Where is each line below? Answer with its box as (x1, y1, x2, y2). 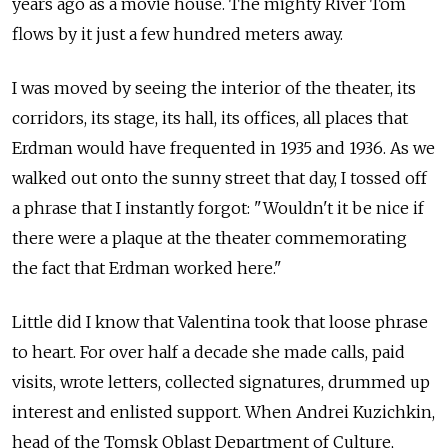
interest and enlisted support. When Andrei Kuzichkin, (12, 401, 435, 422)
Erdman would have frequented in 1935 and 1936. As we (12, 137, 435, 158)
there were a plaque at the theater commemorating (12, 227, 407, 248)
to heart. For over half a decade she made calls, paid (12, 341, 405, 362)
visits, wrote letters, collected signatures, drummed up (12, 371, 430, 392)
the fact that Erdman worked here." (12, 257, 282, 278)
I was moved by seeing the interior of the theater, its (12, 77, 416, 98)
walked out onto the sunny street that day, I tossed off (12, 167, 427, 188)
